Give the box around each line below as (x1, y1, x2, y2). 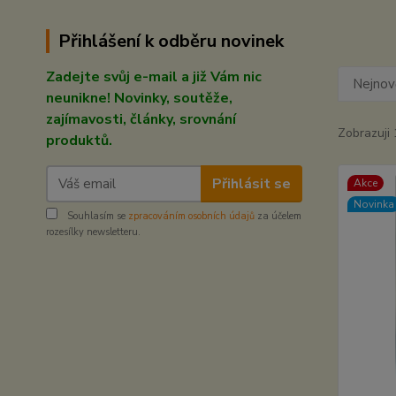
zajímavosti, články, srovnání (46, 110, 236, 129)
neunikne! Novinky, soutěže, (46, 88, 232, 108)
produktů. (46, 131, 112, 150)
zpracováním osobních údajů (128, 209, 255, 223)
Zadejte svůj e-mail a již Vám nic (46, 67, 262, 87)
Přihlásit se (211, 173, 291, 194)
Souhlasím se (65, 209, 128, 223)
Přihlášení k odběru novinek (58, 29, 284, 53)
